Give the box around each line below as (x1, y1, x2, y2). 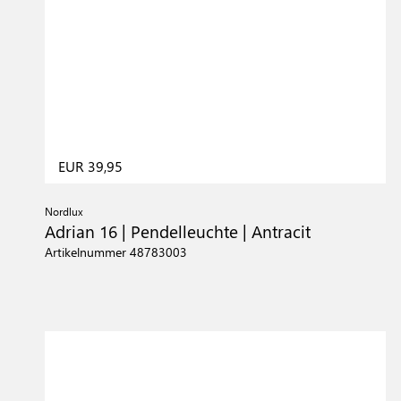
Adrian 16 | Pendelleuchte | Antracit (45, 218, 311, 243)
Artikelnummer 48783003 (45, 243, 187, 260)
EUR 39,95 (58, 156, 123, 175)
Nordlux (45, 203, 83, 218)
